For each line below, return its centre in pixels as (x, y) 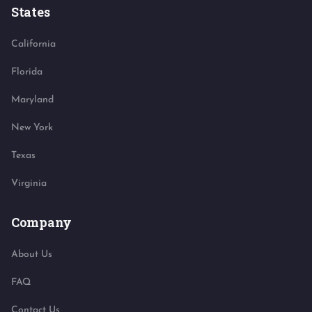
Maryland (32, 100)
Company (42, 223)
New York (32, 128)
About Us (32, 255)
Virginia (29, 184)
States (31, 12)
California (33, 45)
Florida (27, 72)
